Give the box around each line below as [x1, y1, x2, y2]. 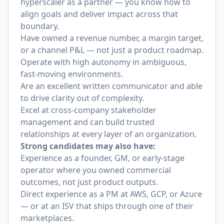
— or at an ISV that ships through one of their [20, 200, 193, 211]
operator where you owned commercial [20, 164, 171, 175]
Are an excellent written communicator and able [20, 80, 202, 91]
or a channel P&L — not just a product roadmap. [20, 44, 203, 55]
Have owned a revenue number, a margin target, [20, 32, 203, 43]
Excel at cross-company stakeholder [20, 104, 156, 115]
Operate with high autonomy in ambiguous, [20, 56, 186, 67]
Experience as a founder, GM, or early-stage [20, 152, 184, 163]
